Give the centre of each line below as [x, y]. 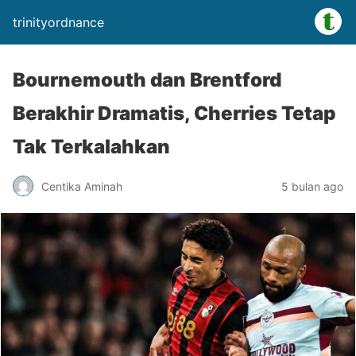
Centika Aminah [82, 186]
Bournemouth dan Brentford [147, 80]
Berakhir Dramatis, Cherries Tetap [174, 113]
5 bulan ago [312, 186]
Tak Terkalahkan [91, 147]
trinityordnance [58, 22]
